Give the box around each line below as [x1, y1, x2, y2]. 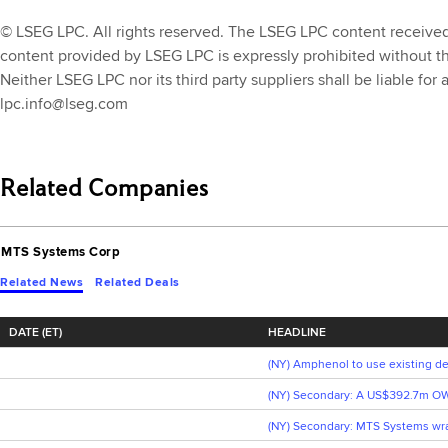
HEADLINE [268, 325, 326, 340]
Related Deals [95, 275, 180, 290]
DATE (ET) [9, 325, 62, 340]
